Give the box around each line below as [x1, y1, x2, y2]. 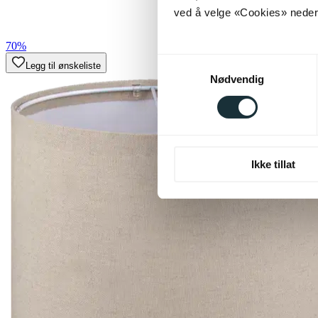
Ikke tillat [251, 158, 295, 170]
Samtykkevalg [157, 56, 225, 69]
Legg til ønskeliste [26, 60, 101, 71]
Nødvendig [209, 72, 265, 85]
